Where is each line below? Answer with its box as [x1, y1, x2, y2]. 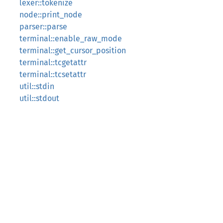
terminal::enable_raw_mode [19, 34, 122, 43]
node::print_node [19, 10, 82, 19]
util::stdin [19, 82, 54, 91]
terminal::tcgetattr [19, 58, 87, 67]
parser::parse [19, 22, 67, 31]
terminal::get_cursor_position [19, 46, 126, 55]
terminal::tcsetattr [19, 70, 86, 79]
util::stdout [19, 94, 59, 103]
